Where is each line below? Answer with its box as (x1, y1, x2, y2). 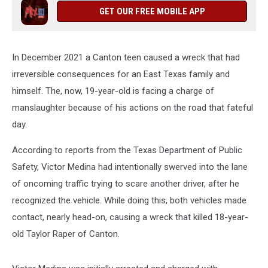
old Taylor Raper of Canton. (12, 229, 120, 239)
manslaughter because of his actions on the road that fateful (12, 102, 253, 113)
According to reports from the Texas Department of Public (12, 145, 242, 156)
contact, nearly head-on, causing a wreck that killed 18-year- (12, 212, 248, 223)
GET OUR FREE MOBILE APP (99, 6, 205, 17)
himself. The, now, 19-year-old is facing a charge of (12, 86, 214, 96)
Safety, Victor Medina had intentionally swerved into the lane (12, 162, 248, 172)
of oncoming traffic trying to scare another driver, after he (12, 178, 239, 189)
